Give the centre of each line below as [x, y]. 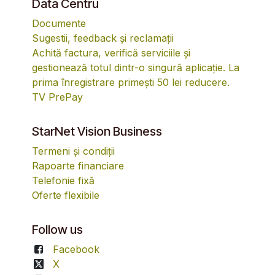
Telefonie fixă [64, 181]
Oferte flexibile [66, 196]
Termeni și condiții [74, 151]
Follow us [58, 230]
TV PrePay [58, 97]
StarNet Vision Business [97, 132]
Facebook [76, 250]
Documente [59, 24]
